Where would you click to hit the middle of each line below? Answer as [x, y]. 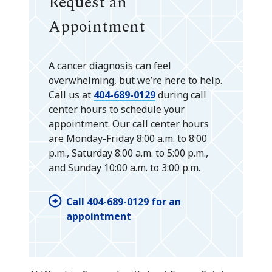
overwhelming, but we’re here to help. [135, 80]
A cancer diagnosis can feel [110, 65]
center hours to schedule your [117, 109]
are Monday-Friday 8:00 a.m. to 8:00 [128, 138]
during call [181, 94]
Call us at [71, 94]
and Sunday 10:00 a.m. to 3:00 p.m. [124, 167]
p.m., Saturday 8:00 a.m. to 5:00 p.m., [128, 153]
